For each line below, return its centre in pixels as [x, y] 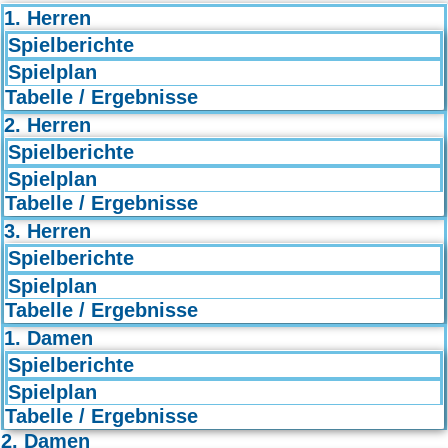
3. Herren [47, 231]
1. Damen [48, 337]
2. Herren [47, 124]
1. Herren [47, 18]
